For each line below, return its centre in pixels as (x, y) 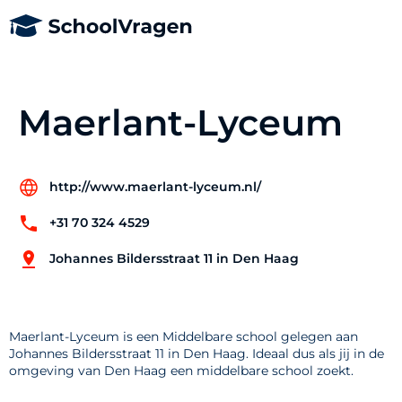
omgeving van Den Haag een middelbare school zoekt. (181, 370)
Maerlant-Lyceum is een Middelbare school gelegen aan (184, 336)
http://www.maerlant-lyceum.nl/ (155, 187)
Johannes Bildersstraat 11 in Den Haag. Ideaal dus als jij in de (197, 353)
